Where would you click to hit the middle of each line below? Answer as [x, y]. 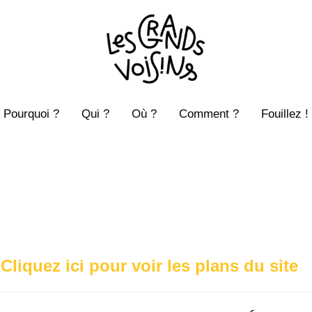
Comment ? [209, 114]
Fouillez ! [285, 114]
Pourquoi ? [31, 114]
